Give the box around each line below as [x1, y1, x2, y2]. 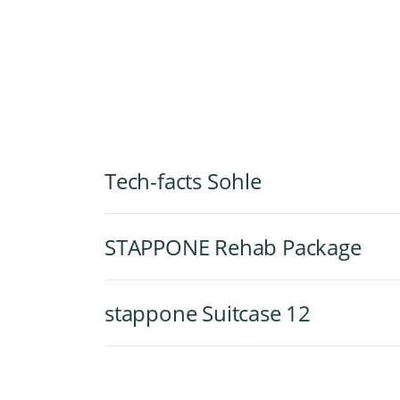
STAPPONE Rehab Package [104, 232, 362, 262]
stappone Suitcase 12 [104, 298, 311, 328]
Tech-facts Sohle [104, 166, 262, 196]
